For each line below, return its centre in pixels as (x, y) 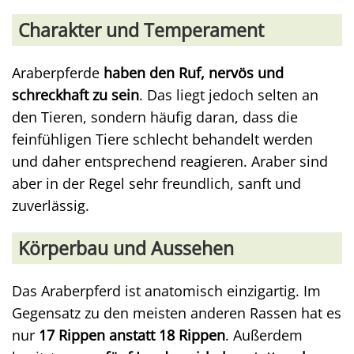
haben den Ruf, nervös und (194, 73)
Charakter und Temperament (141, 30)
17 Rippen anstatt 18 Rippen (132, 335)
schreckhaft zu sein (75, 95)
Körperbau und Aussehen (126, 248)
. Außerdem (264, 335)
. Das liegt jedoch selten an (229, 95)
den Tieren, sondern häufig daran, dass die (155, 117)
